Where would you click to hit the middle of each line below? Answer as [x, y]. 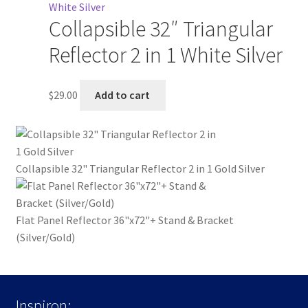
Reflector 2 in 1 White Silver [165, 55]
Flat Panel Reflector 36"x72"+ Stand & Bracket [124, 220]
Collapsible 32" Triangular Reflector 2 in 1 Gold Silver [140, 169]
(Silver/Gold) [45, 238]
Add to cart [123, 95]
